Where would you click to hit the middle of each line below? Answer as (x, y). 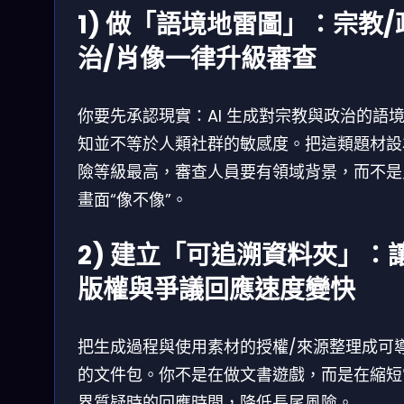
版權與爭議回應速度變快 (216, 289)
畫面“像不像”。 (133, 199)
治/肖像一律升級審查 (197, 59)
